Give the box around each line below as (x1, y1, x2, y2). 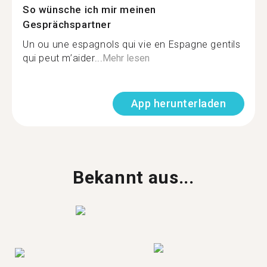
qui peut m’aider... (23, 52, 103, 64)
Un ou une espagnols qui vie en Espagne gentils (23, 39, 241, 50)
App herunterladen (131, 97, 226, 110)
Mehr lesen (103, 52, 150, 64)
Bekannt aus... (73, 167, 194, 188)
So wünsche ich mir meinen (23, 4, 157, 15)
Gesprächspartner (23, 18, 111, 30)
